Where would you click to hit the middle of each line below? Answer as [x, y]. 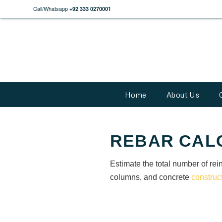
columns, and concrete [151, 177]
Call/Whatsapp [51, 8]
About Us [183, 95]
